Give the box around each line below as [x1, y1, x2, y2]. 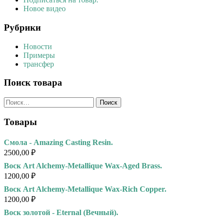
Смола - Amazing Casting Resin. [4, 138, 113, 147]
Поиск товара [4, 77, 62, 88]
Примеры [23, 51, 55, 59]
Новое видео [23, 4, 66, 13]
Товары [4, 116, 37, 127]
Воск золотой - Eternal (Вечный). [4, 208, 118, 217]
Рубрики [4, 22, 41, 33]
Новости [23, 42, 52, 51]
